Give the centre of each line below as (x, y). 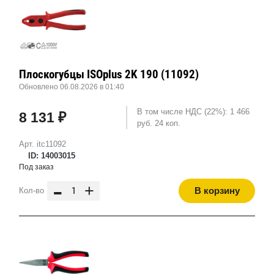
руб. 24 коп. (158, 124)
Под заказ (36, 167)
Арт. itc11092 (43, 144)
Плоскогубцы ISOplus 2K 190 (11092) (109, 75)
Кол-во (31, 191)
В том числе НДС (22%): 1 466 (193, 112)
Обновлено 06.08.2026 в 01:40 (72, 87)
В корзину (217, 191)
